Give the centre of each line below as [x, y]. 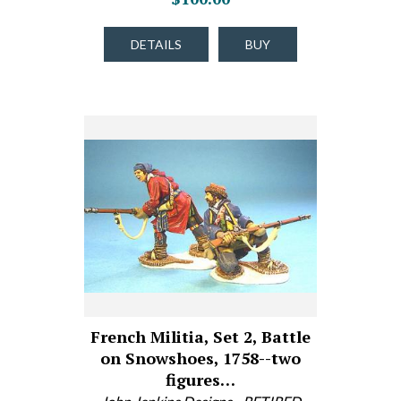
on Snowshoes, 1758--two [200, 358]
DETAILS [156, 44]
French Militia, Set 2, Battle [200, 337]
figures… [200, 380]
